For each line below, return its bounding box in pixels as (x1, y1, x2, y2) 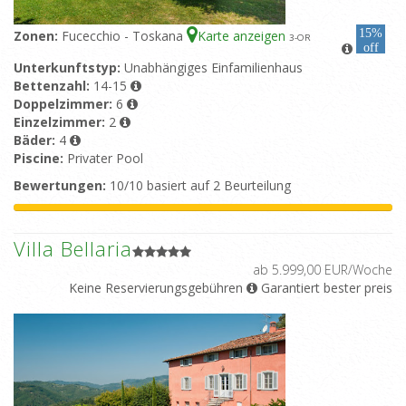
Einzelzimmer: (14, 113, 109, 131)
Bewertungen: (14, 177, 106, 195)
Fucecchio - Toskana (62, 27, 187, 45)
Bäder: (14, 131, 59, 150)
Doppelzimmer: (14, 95, 116, 113)
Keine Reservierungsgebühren (69, 279, 243, 297)
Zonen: (14, 27, 62, 45)
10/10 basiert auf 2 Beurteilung (106, 177, 291, 195)
